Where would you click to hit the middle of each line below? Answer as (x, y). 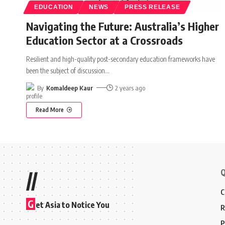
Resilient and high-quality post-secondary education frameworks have (121, 59)
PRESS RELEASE (152, 7)
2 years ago (130, 88)
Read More (50, 109)
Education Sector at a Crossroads (104, 40)
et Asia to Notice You (73, 205)
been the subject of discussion (66, 70)
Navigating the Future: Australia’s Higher (123, 26)
